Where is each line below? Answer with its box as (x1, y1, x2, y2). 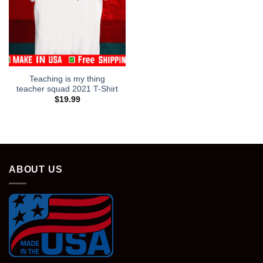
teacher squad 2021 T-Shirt (16, 84, 118, 93)
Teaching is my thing (29, 74, 105, 83)
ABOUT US (9, 164, 63, 174)
